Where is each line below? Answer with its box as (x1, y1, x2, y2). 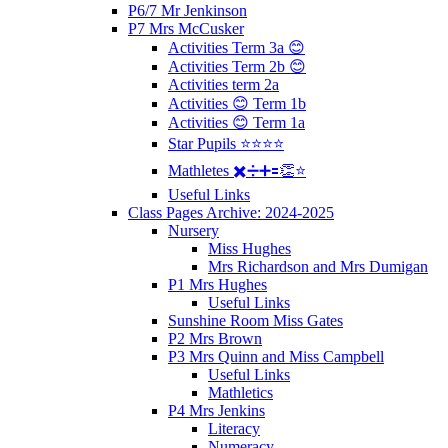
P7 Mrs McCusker (128, 19, 244, 37)
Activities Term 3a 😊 (168, 38, 305, 56)
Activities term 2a (168, 75, 279, 93)
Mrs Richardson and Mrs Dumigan (208, 257, 428, 275)
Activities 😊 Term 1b (168, 94, 306, 112)
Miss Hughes (208, 239, 291, 257)
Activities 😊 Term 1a (168, 113, 305, 131)
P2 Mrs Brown (168, 329, 262, 347)
